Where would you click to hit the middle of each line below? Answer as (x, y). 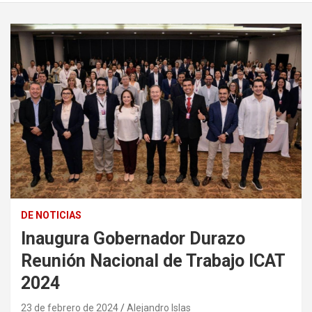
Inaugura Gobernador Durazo (133, 239)
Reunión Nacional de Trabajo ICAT (153, 261)
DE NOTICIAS (51, 216)
